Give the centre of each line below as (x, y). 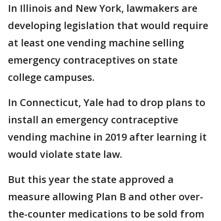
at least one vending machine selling (96, 42)
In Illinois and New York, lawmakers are (103, 8)
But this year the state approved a (91, 179)
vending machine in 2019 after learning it (107, 137)
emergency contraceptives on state (93, 60)
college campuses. (51, 77)
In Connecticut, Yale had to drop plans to (107, 102)
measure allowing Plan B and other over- (106, 196)
